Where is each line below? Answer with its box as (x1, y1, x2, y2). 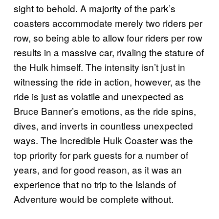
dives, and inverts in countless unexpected (14, 118, 193, 132)
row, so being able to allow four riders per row (14, 30, 202, 44)
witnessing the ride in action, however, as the (14, 74, 201, 88)
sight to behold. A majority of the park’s (14, 1, 175, 15)
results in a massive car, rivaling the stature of (14, 45, 204, 59)
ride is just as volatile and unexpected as (14, 89, 184, 103)
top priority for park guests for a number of (14, 148, 188, 161)
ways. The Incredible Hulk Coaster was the (14, 133, 193, 147)
